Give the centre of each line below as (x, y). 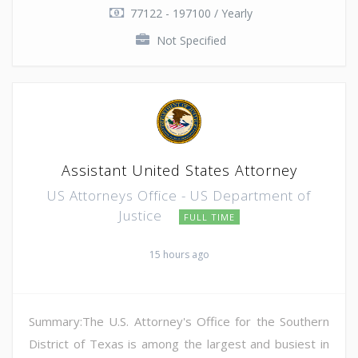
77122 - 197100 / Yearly (191, 13)
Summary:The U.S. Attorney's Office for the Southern (179, 321)
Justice (142, 215)
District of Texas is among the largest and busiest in (179, 343)
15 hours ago (179, 254)
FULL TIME (209, 217)
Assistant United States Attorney (179, 170)
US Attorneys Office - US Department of (179, 195)
